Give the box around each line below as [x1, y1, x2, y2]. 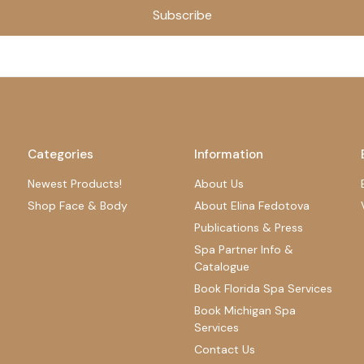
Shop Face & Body [28, 198, 128, 214]
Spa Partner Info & [194, 242, 294, 258]
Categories [28, 146, 94, 163]
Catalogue [194, 259, 250, 275]
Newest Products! [28, 176, 123, 192]
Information [194, 146, 264, 163]
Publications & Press [194, 220, 304, 236]
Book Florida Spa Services [194, 281, 333, 297]
